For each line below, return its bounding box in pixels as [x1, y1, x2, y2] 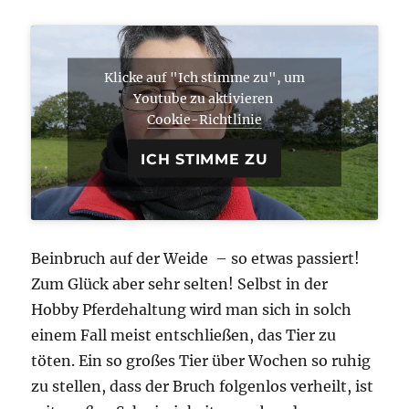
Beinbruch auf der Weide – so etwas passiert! [31, 248, 361, 267]
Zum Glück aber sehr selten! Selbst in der [31, 274, 329, 293]
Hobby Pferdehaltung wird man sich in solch [31, 299, 352, 319]
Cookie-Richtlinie [147, 110, 262, 128]
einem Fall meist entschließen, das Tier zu [31, 325, 337, 344]
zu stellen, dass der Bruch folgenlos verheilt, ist [31, 376, 374, 395]
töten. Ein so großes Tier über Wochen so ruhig [31, 351, 372, 370]
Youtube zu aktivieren [133, 89, 276, 107]
